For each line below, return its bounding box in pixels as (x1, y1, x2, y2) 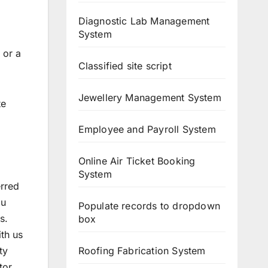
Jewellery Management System (78, 91, 221, 103)
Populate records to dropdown (78, 199, 221, 212)
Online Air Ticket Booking (78, 154, 196, 167)
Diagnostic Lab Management (78, 14, 210, 27)
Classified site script (78, 59, 172, 72)
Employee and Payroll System (78, 123, 216, 135)
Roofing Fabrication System (78, 244, 206, 257)
